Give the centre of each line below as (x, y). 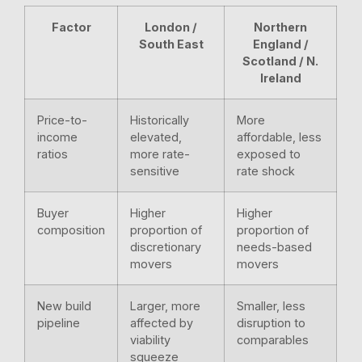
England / (280, 44)
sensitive (155, 171)
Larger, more (166, 306)
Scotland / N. (281, 61)
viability (151, 340)
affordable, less (280, 137)
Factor (71, 27)
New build (65, 306)
